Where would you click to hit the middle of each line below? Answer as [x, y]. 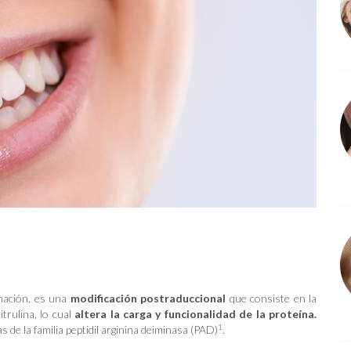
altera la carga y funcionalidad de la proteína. [196, 314]
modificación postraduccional [148, 298]
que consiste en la [271, 298]
